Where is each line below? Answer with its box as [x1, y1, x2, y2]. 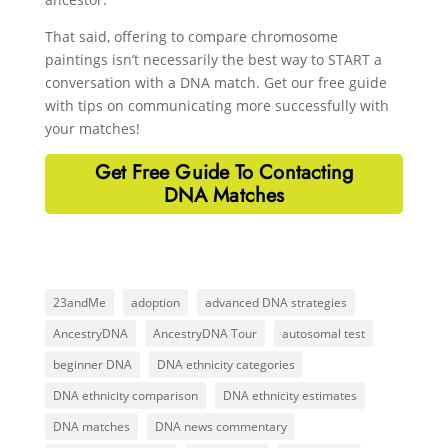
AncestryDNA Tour [152, 324, 257, 342]
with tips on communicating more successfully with [44, 95, 389, 115]
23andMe [52, 293, 106, 311]
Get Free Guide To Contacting [94, 157, 354, 187]
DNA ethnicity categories [156, 355, 295, 373]
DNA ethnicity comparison [52, 386, 198, 404]
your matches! [44, 118, 140, 138]
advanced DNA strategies [204, 293, 347, 311]
